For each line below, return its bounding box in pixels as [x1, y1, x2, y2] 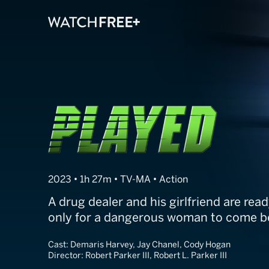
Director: [48, 250, 85, 261]
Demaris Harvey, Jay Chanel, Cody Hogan [70, 239, 231, 250]
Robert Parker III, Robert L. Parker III [85, 250, 227, 261]
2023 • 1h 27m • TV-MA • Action [48, 173, 188, 185]
